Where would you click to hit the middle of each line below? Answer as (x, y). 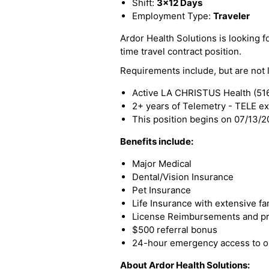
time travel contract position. (181, 51)
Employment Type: (173, 16)
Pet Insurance (162, 190)
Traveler (231, 16)
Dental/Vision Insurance (183, 177)
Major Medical (162, 164)
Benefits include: (157, 141)
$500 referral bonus (175, 230)
